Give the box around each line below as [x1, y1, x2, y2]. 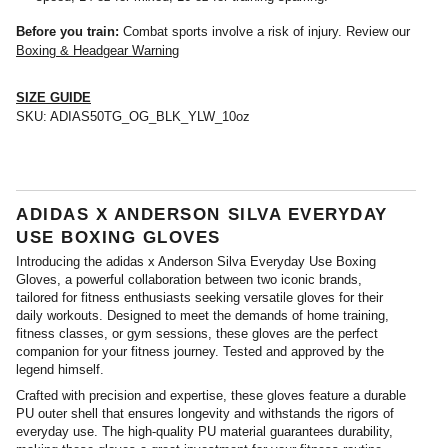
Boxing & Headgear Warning [16, 43, 179, 59]
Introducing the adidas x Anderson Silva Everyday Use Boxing [16, 253, 376, 269]
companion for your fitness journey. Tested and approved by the [16, 343, 384, 359]
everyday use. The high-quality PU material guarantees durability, [16, 423, 393, 439]
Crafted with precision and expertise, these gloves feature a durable [16, 387, 406, 403]
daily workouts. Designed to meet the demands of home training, [16, 307, 389, 323]
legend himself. [16, 361, 104, 377]
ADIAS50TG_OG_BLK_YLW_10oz [50, 109, 250, 125]
